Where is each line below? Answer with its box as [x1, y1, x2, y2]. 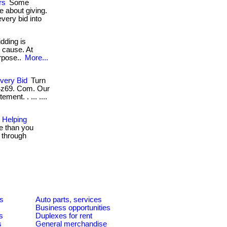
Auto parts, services [35, 195, 102, 204]
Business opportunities [35, 203, 110, 212]
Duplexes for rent [35, 211, 92, 220]
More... [25, 54, 48, 62]
